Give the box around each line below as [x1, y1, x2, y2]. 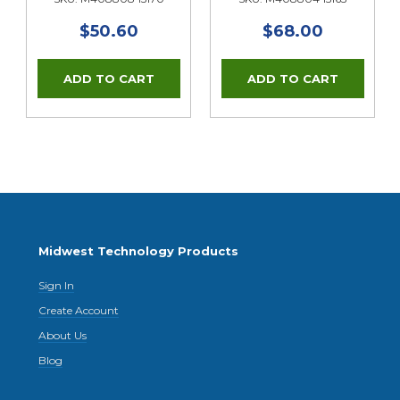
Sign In [38, 279, 75, 293]
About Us [38, 329, 87, 343]
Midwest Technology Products [38, 244, 239, 259]
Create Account [38, 304, 120, 318]
